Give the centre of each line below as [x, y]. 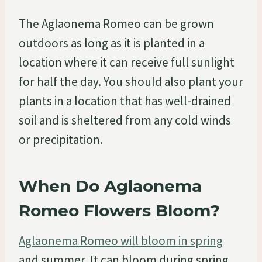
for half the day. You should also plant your [131, 81]
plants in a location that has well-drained [125, 101]
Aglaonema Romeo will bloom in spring [121, 240]
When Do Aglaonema [110, 186]
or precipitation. [61, 139]
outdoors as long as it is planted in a [112, 43]
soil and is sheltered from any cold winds [125, 120]
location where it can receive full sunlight [127, 62]
